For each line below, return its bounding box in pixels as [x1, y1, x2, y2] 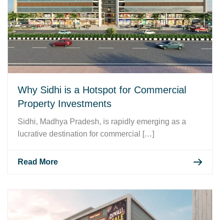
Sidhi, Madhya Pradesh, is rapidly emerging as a [18, 117, 186, 126]
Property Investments [18, 98, 111, 109]
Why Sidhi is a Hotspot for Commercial [18, 84, 186, 95]
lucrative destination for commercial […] [18, 129, 154, 138]
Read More [18, 157, 58, 166]
